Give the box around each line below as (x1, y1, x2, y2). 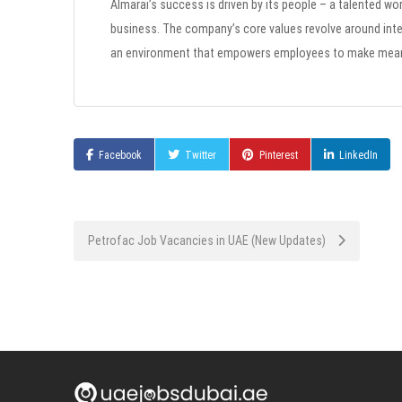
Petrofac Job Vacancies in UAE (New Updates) (88, 232, 328, 248)
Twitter (185, 148, 216, 162)
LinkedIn (339, 148, 378, 162)
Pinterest (259, 148, 298, 162)
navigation (73, 267, 162, 293)
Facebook (99, 148, 142, 162)
